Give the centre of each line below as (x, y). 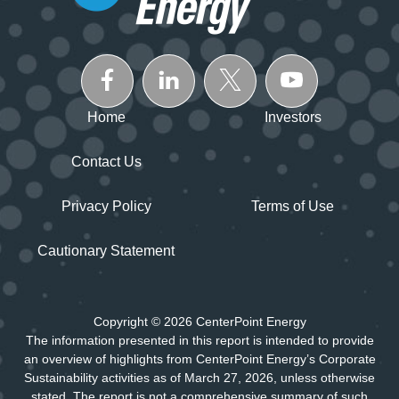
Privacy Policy (106, 206)
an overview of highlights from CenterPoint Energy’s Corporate (199, 358)
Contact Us (106, 161)
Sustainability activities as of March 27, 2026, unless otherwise (199, 377)
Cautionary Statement (106, 250)
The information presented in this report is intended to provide (199, 340)
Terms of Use (293, 206)
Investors (293, 117)
